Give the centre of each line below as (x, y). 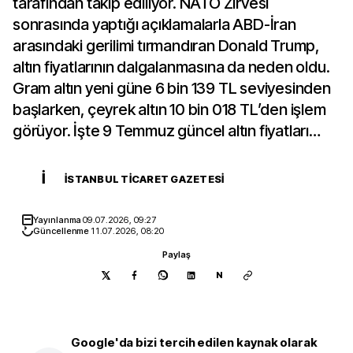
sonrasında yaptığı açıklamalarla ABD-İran (154, 24)
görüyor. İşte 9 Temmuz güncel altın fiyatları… (167, 131)
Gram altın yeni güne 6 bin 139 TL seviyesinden (172, 88)
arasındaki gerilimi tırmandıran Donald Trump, (166, 46)
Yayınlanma (58, 220)
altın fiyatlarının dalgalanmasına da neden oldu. (171, 67)
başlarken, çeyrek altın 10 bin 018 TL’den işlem (169, 110)
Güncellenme (62, 231)
